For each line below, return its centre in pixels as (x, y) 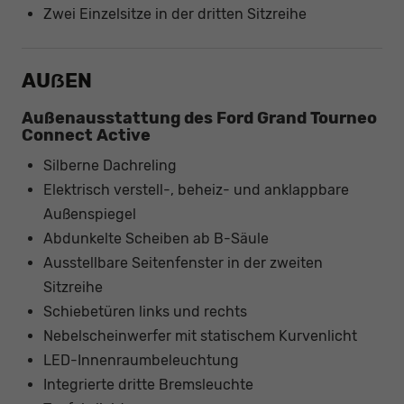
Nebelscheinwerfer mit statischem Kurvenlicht (200, 335)
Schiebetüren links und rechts (145, 311)
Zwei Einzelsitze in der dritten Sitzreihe (175, 14)
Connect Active (86, 135)
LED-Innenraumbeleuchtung (141, 360)
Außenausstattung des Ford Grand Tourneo (199, 118)
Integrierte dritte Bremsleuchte (148, 384)
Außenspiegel (90, 214)
